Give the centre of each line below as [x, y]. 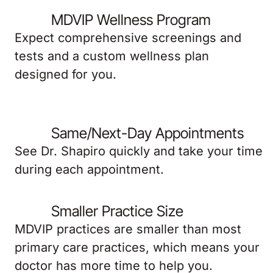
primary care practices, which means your [137, 247]
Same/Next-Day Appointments [147, 133]
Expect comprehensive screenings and [128, 38]
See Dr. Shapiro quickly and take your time [139, 151]
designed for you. [66, 74]
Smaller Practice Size [117, 211]
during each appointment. [89, 169]
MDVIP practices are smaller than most [128, 229]
